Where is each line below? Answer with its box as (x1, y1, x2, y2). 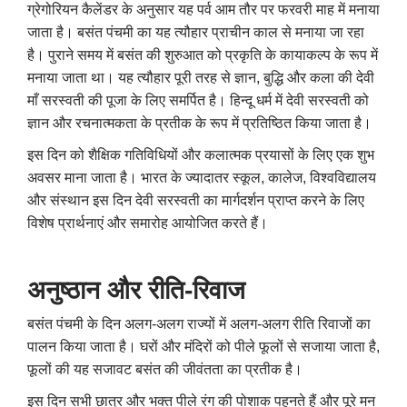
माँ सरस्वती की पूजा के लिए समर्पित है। (27, 93, 230, 109)
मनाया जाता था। (27, 70, 118, 86)
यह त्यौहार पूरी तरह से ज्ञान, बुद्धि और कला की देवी (118, 70, 374, 86)
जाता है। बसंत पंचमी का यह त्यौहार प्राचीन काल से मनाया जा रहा (27, 25, 364, 41)
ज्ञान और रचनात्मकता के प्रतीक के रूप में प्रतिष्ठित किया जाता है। (27, 115, 372, 132)
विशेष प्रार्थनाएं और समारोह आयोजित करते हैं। (27, 215, 268, 232)
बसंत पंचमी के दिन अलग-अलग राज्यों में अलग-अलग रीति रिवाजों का (27, 316, 371, 333)
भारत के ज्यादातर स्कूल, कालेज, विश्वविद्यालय (141, 170, 376, 186)
